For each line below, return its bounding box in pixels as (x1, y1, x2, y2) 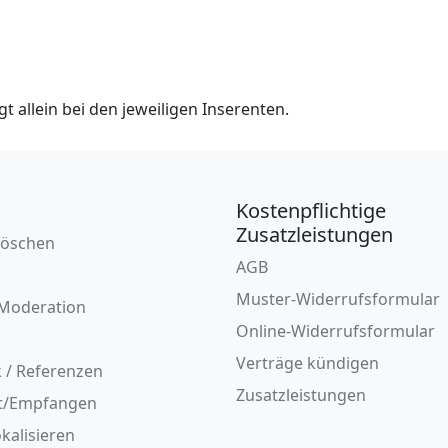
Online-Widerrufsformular (235, 320, 435, 342)
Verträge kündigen (235, 352, 379, 374)
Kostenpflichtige (235, 197, 386, 224)
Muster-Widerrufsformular (235, 288, 440, 310)
